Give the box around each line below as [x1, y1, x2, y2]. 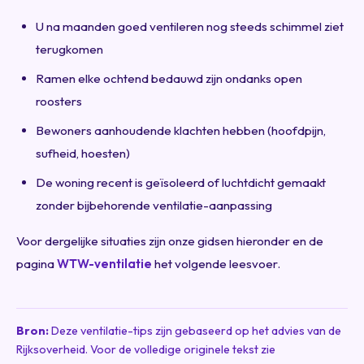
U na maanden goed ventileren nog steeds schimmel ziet [36, 18, 344, 34]
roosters [36, 93, 82, 109]
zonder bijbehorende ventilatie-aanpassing [36, 197, 272, 213]
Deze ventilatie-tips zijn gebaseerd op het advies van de [49, 323, 341, 338]
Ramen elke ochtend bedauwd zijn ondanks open [36, 70, 302, 86]
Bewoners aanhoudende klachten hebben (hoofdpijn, [36, 122, 326, 138]
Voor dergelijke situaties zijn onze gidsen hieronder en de [16, 232, 323, 249]
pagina [16, 255, 57, 271]
